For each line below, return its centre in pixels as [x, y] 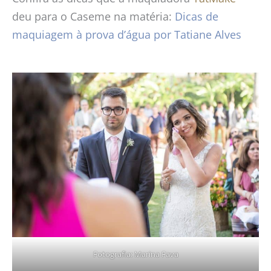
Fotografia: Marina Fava [135, 254]
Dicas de [197, 17]
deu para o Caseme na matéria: [93, 17]
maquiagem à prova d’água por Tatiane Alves [127, 35]
